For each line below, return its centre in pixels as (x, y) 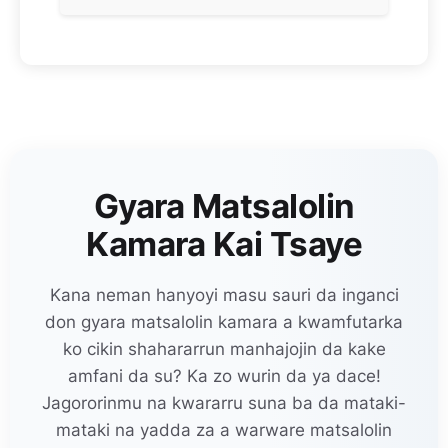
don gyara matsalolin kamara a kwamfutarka (224, 321)
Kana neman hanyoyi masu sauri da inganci (224, 294)
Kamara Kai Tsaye (224, 244)
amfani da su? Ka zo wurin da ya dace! (224, 375)
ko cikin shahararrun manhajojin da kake (224, 348)
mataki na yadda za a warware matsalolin (224, 429)
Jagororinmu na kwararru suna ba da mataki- (224, 402)
